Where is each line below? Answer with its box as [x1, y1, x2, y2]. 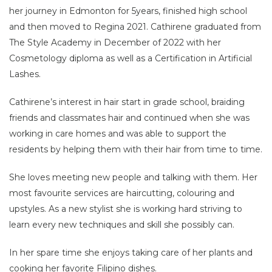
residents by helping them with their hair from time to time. [9, 143, 262, 155]
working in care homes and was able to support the [9, 127, 226, 139]
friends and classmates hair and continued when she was [9, 112, 250, 123]
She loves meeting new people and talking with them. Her [9, 171, 257, 183]
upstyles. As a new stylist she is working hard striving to [9, 203, 242, 214]
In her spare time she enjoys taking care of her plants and [9, 246, 253, 258]
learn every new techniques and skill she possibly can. [9, 219, 234, 230]
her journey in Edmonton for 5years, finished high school [9, 5, 247, 16]
